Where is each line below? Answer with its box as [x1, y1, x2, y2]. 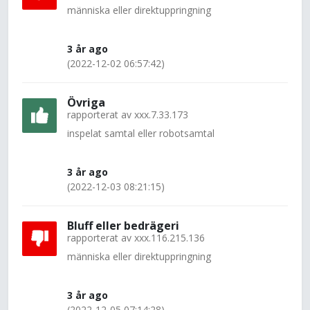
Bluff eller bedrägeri [67, 218, 179, 233]
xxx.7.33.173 [134, 108, 188, 121]
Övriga [67, 95, 105, 110]
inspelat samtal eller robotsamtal [67, 127, 215, 140]
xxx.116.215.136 [134, 231, 205, 244]
